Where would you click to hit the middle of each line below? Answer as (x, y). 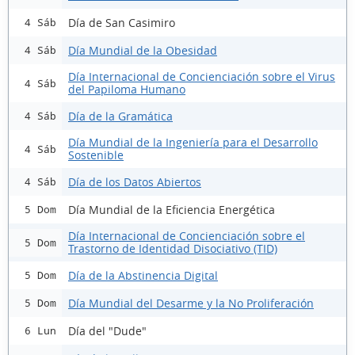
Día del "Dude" (107, 330)
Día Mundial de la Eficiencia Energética (172, 209)
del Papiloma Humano (127, 89)
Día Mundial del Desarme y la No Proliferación (191, 303)
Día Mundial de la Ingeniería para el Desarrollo (193, 142)
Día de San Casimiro (122, 22)
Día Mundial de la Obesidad (143, 50)
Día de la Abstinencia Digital (143, 275)
